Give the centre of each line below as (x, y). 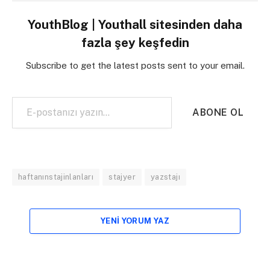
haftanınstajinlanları (56, 177)
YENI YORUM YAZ (135, 221)
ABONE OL (218, 112)
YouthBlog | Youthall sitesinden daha (135, 24)
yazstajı (165, 177)
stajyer (122, 177)
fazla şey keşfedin (135, 42)
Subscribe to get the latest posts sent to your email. (135, 65)
